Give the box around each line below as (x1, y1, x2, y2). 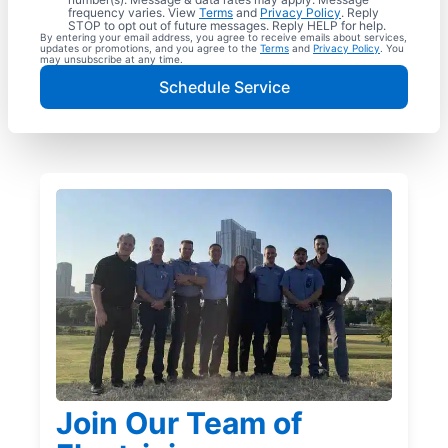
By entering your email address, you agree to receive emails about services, (40, 31, 407, 44)
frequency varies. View (68, 5, 199, 21)
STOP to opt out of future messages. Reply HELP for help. (68, 18, 386, 34)
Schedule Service (158, 77, 290, 98)
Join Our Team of (56, 404, 303, 441)
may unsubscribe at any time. (40, 53, 183, 66)
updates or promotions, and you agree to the (40, 42, 260, 55)
